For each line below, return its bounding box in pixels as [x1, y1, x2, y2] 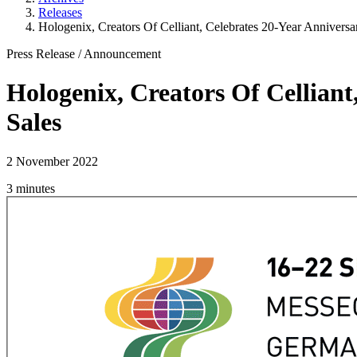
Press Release [6, 46, 75, 61]
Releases [38, 5, 82, 19]
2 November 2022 [6, 154, 98, 168]
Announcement [84, 46, 161, 61]
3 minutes [6, 181, 55, 195]
